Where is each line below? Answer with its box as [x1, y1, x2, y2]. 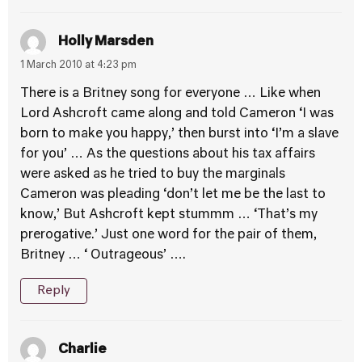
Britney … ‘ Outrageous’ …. [20, 249, 186, 262]
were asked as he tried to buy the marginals [20, 168, 285, 181]
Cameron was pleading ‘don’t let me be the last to [20, 188, 326, 201]
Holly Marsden [58, 35, 154, 48]
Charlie [58, 343, 107, 356]
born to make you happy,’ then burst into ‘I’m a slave [20, 128, 339, 141]
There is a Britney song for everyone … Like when [20, 87, 321, 100]
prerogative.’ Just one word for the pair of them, [20, 229, 317, 242]
